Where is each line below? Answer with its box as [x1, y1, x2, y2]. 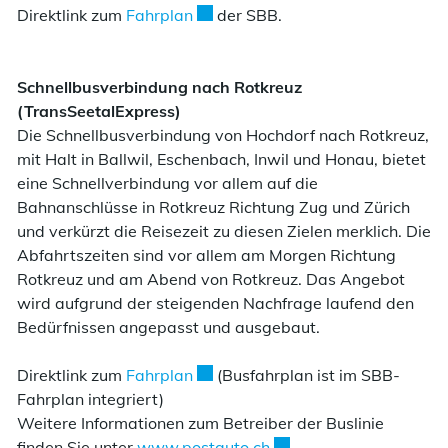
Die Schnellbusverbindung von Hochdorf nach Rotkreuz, [17, 125, 429, 146]
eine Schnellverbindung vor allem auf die [17, 173, 318, 194]
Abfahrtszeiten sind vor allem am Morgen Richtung [17, 245, 396, 266]
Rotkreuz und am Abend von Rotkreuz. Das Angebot [17, 269, 405, 290]
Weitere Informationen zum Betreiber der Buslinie [17, 413, 384, 434]
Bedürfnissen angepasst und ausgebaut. [17, 317, 320, 338]
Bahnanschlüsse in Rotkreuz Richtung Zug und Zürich [17, 197, 410, 218]
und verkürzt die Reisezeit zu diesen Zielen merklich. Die [17, 221, 431, 242]
